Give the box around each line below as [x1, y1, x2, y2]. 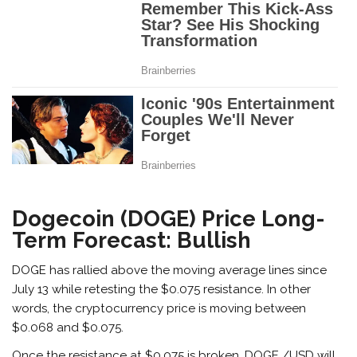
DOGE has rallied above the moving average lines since [12, 262, 328, 277]
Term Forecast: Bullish [12, 227, 252, 253]
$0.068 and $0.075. [12, 320, 124, 335]
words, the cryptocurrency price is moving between [12, 300, 307, 316]
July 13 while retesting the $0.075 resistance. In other [12, 281, 312, 296]
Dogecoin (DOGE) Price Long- [12, 206, 326, 232]
